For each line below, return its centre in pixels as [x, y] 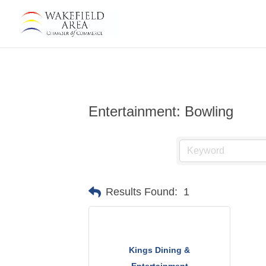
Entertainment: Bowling [161, 111]
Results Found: [142, 192]
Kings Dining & [160, 250]
